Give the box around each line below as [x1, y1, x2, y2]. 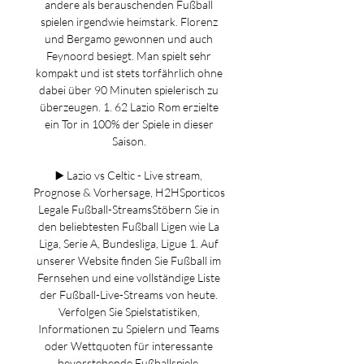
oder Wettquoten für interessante [45, 339, 213, 353]
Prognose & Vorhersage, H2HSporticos [32, 185, 225, 199]
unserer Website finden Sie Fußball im [37, 253, 221, 267]
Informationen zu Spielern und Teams [38, 322, 219, 336]
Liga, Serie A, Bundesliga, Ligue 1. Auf [39, 236, 219, 250]
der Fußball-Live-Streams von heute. [40, 288, 218, 301]
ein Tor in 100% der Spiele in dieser [44, 117, 214, 131]
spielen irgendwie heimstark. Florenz [40, 15, 218, 28]
